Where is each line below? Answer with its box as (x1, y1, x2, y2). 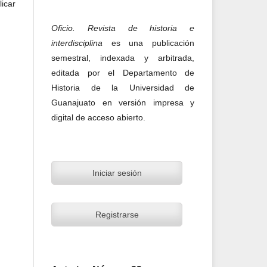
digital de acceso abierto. (51, 112, 145, 122)
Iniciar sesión (92, 167, 142, 178)
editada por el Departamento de (51, 67, 194, 77)
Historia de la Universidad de (51, 82, 194, 92)
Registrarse (95, 209, 139, 219)
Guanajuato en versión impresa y (51, 97, 194, 107)
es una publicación (111, 38, 195, 48)
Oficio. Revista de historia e (51, 23, 194, 33)
